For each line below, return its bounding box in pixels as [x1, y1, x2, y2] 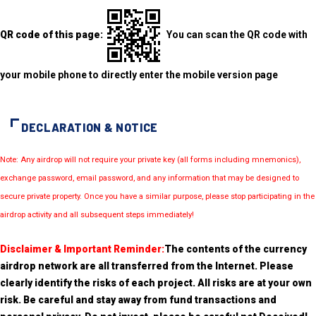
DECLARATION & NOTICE [21, 120, 158, 134]
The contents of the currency [164, 243, 307, 255]
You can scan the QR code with [164, 29, 308, 41]
